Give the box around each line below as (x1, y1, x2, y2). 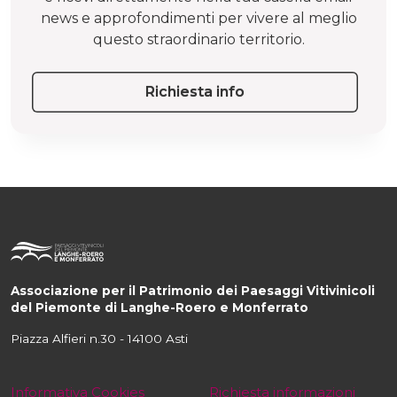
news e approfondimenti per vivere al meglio (40, 9, 357, 27)
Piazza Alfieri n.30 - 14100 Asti (11, 331, 191, 346)
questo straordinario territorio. (92, 30, 305, 48)
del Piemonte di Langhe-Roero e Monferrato (11, 300, 308, 315)
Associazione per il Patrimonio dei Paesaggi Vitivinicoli (11, 283, 375, 298)
